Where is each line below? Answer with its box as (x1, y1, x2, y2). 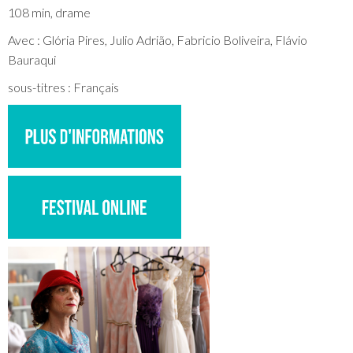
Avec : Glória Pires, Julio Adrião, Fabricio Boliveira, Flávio (8, 32, 307, 47)
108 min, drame (8, 5, 91, 20)
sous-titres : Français (8, 80, 119, 95)
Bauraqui (8, 52, 56, 67)
